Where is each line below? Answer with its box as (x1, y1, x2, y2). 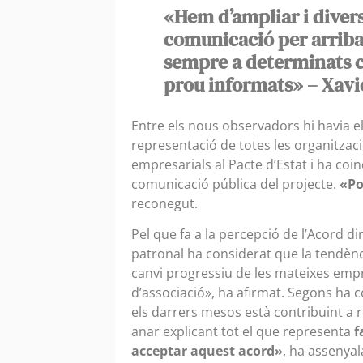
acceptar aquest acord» (131, 342, 283, 361)
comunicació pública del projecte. (131, 174, 340, 193)
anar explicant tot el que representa (131, 322, 354, 341)
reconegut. (131, 194, 198, 212)
